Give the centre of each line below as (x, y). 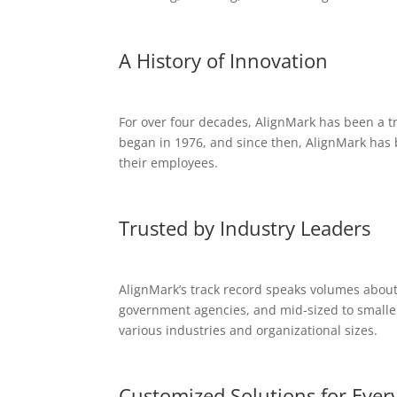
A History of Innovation (224, 60)
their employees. (169, 162)
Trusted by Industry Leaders (245, 227)
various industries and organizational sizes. (249, 330)
